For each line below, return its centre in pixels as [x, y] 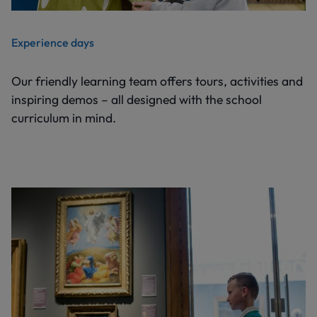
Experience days [53, 42]
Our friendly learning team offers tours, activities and [157, 81]
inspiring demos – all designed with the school [137, 99]
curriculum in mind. [64, 117]
